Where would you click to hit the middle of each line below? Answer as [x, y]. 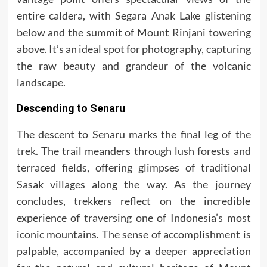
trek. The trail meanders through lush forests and [133, 151]
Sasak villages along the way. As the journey [133, 184]
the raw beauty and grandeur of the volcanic [133, 66]
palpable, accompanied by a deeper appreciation [133, 251]
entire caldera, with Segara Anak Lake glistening [133, 16]
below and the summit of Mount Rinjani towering [133, 32]
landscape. [41, 83]
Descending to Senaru [71, 108]
